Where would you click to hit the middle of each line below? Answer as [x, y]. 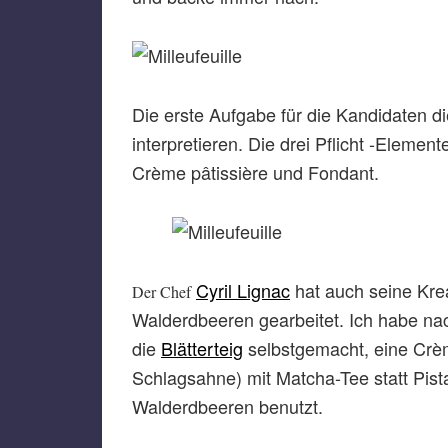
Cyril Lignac [243, 290]
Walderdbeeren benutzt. [227, 406]
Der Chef [161, 291]
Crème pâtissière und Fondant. [255, 172]
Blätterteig [202, 348]
